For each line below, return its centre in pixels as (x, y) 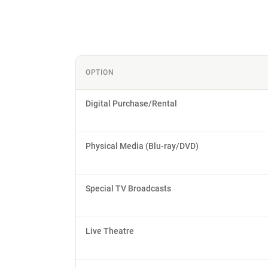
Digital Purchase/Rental (131, 103)
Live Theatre (110, 231)
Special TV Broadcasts (128, 188)
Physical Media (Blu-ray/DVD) (142, 146)
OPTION (100, 72)
